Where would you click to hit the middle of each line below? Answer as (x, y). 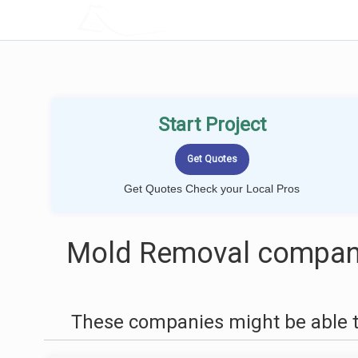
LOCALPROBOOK (170, 20)
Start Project (212, 125)
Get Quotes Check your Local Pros (212, 189)
